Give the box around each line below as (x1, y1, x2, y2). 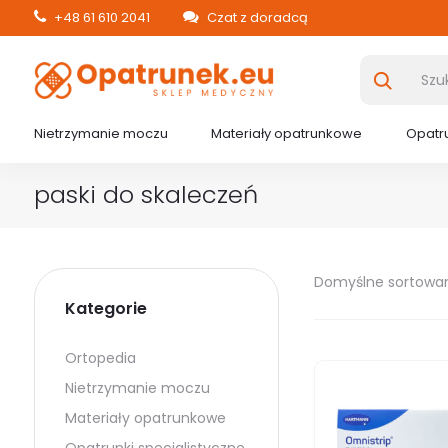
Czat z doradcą (203, 8, 308, 27)
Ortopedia (64, 348, 136, 368)
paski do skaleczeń (33, 178, 258, 211)
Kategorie (64, 297, 147, 320)
